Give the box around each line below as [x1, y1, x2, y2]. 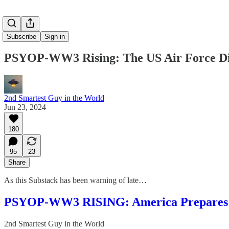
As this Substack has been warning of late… [4, 175, 147, 185]
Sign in [44, 33, 65, 40]
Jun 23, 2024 [4, 102, 46, 111]
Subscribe [7, 33, 36, 40]
